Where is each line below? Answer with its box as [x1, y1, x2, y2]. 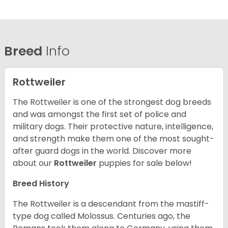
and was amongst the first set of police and [13, 108, 186, 121]
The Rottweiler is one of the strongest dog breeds [13, 96, 211, 108]
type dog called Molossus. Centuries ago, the [13, 210, 190, 222]
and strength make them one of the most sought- [13, 133, 214, 145]
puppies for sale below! [99, 157, 192, 169]
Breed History [13, 178, 69, 190]
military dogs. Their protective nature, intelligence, [13, 121, 213, 133]
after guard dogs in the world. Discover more [13, 145, 191, 157]
